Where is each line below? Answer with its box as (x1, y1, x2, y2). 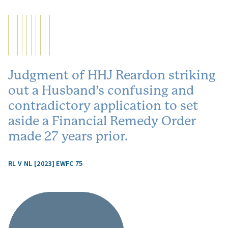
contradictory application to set (8, 98, 198, 113)
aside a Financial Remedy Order (8, 113, 196, 128)
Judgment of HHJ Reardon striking (8, 68, 216, 82)
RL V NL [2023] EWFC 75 (8, 159, 83, 169)
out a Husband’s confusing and (8, 83, 194, 98)
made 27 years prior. (8, 129, 128, 144)
